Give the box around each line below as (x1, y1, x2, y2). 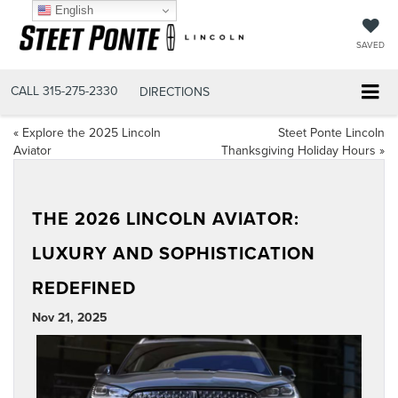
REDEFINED (32, 275, 147, 301)
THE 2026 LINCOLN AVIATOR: (32, 205, 299, 232)
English (51, 3, 93, 17)
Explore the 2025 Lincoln (22, 123, 161, 142)
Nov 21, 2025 (32, 308, 107, 327)
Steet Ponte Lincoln (278, 123, 385, 142)
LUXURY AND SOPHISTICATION (32, 240, 315, 267)
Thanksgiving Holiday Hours (221, 141, 376, 160)
